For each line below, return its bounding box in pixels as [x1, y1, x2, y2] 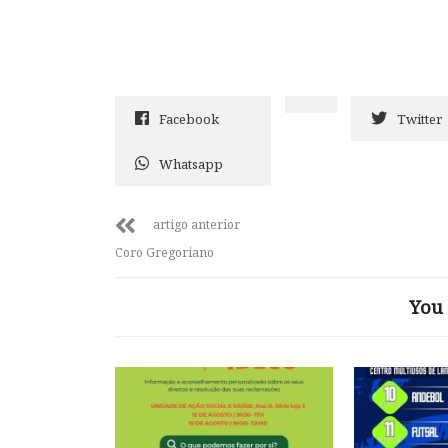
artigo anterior [153, 216, 240, 233]
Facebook [159, 110, 219, 128]
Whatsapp [159, 155, 223, 173]
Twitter [397, 110, 442, 128]
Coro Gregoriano [115, 244, 214, 261]
